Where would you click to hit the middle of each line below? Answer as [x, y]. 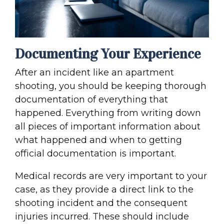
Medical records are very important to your [111, 176]
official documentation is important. [95, 154]
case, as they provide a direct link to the [104, 190]
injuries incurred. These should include [102, 217]
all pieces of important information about [108, 127]
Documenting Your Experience [108, 54]
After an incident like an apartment [94, 73]
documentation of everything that [91, 100]
